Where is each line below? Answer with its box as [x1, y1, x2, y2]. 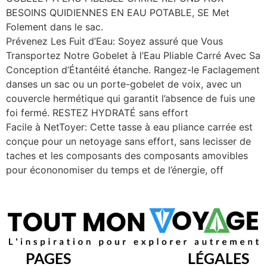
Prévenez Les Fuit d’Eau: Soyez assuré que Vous [6, 35, 223, 47]
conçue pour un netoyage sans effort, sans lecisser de [6, 135, 251, 147]
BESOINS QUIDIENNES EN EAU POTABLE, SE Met [6, 6, 229, 18]
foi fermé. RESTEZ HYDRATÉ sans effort [6, 106, 188, 119]
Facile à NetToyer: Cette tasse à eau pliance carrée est [6, 120, 253, 133]
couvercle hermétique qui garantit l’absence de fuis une [6, 92, 255, 104]
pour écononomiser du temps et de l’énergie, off [6, 163, 223, 176]
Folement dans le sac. [6, 20, 103, 33]
